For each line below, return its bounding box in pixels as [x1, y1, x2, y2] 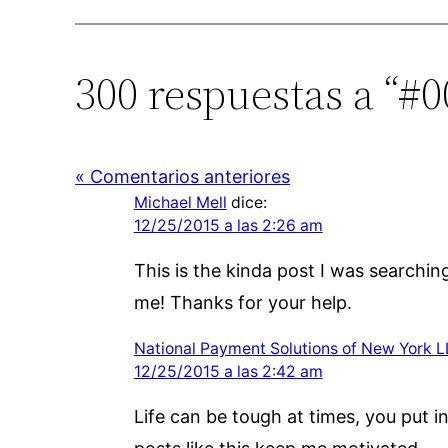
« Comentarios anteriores [75, 165, 291, 187]
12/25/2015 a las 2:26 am [133, 215, 323, 235]
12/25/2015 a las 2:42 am [133, 361, 323, 381]
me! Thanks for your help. [133, 291, 352, 313]
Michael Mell [133, 192, 227, 212]
